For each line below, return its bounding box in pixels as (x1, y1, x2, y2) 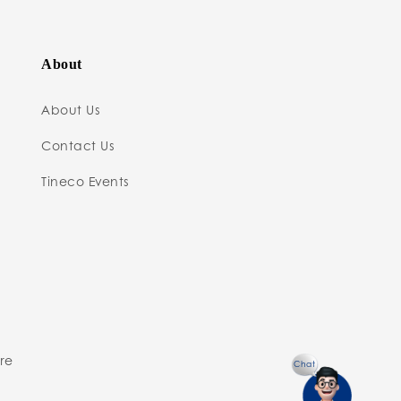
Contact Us (41, 135, 114, 154)
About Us (41, 99, 99, 118)
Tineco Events (41, 171, 129, 190)
